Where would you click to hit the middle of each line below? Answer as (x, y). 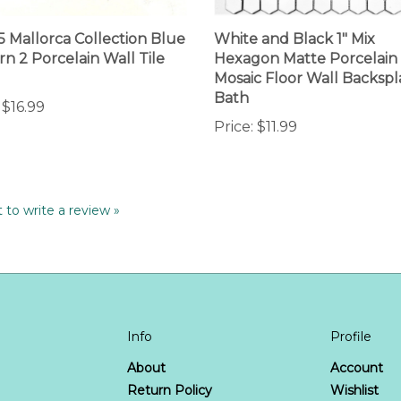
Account (357, 347)
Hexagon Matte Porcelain (306, 38)
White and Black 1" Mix (294, 19)
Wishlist (354, 369)
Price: (234, 107)
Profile (351, 316)
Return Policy (169, 369)
